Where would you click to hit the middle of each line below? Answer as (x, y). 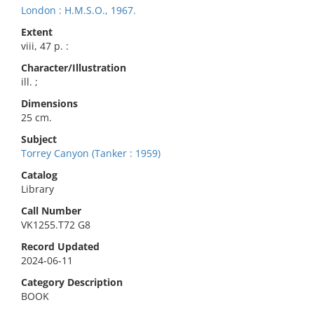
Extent (37, 32)
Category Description (72, 282)
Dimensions (49, 103)
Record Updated (60, 246)
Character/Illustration (74, 68)
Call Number (51, 211)
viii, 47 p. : (45, 46)
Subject (39, 139)
